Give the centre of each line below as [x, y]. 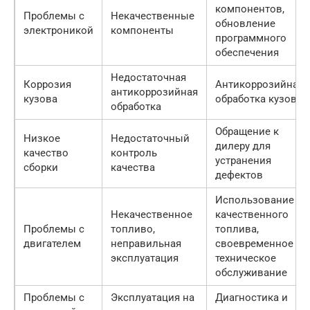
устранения [243, 160]
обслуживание [251, 272]
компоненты [142, 30]
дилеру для [243, 146]
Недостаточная [148, 77]
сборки [41, 167]
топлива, [237, 229]
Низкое [42, 138]
